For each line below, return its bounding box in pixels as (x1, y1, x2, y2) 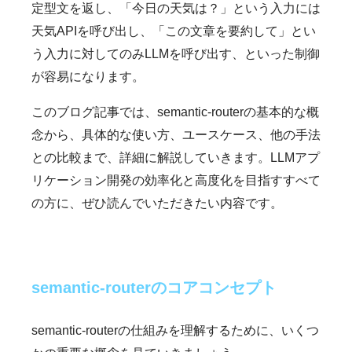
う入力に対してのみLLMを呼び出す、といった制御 (31, 46, 320, 60)
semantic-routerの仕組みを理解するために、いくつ (31, 323, 319, 337)
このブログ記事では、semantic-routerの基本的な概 (31, 104, 319, 119)
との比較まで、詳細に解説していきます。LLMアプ (31, 150, 320, 164)
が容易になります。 (31, 69, 145, 83)
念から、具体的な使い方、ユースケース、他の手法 (31, 127, 321, 141)
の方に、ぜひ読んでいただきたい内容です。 (31, 196, 283, 210)
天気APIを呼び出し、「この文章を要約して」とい (31, 24, 316, 38)
